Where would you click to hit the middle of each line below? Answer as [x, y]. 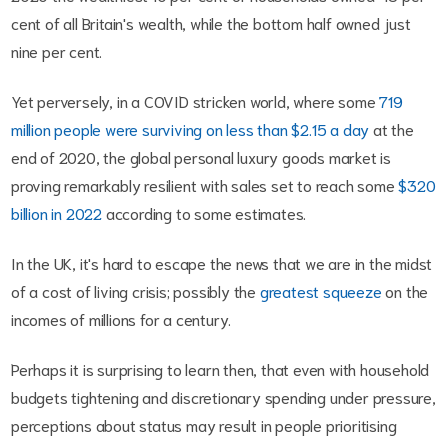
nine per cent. [57, 50]
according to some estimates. [206, 212]
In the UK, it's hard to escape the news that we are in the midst [222, 262]
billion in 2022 [56, 212]
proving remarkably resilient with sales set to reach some [205, 184]
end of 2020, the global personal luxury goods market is [201, 156]
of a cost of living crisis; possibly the [135, 290]
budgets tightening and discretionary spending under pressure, [223, 396]
